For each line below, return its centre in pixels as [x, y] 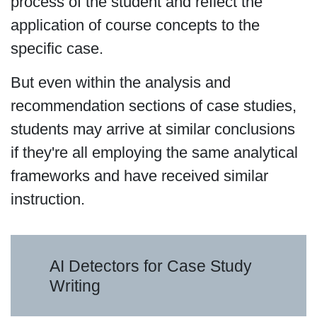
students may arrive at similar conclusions [152, 129]
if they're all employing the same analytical [154, 152]
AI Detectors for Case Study [151, 266]
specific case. [57, 49]
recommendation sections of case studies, [153, 105]
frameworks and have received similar [139, 175]
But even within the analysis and [120, 82]
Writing [75, 286]
